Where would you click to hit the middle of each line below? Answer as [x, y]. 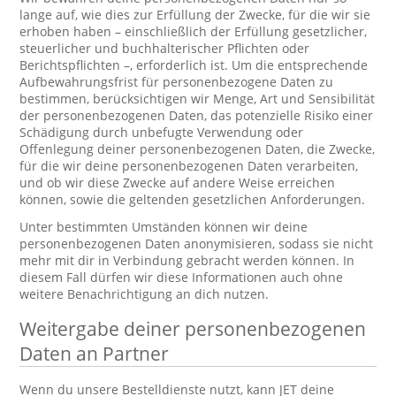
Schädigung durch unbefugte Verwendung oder [162, 132]
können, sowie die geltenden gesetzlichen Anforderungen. [193, 199]
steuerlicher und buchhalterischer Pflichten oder [165, 48]
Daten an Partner [95, 354]
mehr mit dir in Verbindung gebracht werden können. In [187, 260]
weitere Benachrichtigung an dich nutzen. [145, 294]
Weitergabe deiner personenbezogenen [193, 329]
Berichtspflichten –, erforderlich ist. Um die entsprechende [194, 65]
